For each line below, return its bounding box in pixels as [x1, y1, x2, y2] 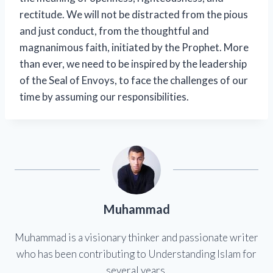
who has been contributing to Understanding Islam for [16, 247, 257, 261]
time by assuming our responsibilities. [19, 90, 189, 104]
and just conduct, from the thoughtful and [19, 24, 209, 38]
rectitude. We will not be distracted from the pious [19, 8, 248, 21]
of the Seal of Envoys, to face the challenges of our [19, 74, 248, 87]
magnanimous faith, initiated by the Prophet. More [19, 41, 249, 54]
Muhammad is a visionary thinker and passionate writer [15, 231, 258, 244]
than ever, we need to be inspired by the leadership [19, 57, 247, 71]
